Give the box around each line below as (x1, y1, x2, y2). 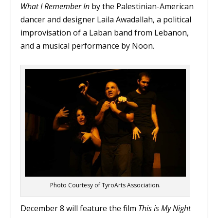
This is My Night (138, 202, 191, 214)
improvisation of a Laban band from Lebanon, (20, 27, 189, 38)
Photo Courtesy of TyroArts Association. (50, 181, 161, 189)
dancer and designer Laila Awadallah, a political (20, 14, 192, 25)
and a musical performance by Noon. (20, 40, 155, 51)
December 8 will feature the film (20, 202, 139, 214)
